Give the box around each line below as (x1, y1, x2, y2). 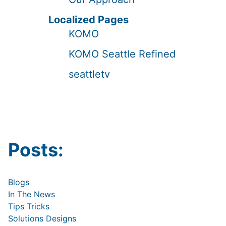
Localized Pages (48, 14, 129, 26)
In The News (8, 189, 55, 199)
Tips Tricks (8, 201, 49, 211)
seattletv (69, 68, 110, 80)
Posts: (8, 139, 64, 161)
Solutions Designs (8, 213, 76, 223)
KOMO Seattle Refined (69, 48, 176, 60)
